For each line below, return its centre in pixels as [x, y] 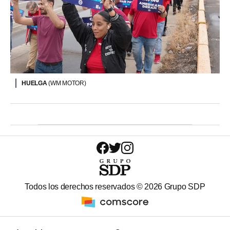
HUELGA [35, 83]
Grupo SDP [184, 186]
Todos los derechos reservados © [85, 186]
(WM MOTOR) [67, 83]
